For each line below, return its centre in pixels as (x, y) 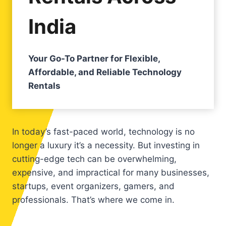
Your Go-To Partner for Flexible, (94, 59)
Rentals (44, 86)
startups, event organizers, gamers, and (93, 186)
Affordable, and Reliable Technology (105, 72)
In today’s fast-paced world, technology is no (103, 132)
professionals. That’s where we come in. (93, 200)
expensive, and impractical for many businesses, (111, 173)
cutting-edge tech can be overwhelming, (94, 159)
